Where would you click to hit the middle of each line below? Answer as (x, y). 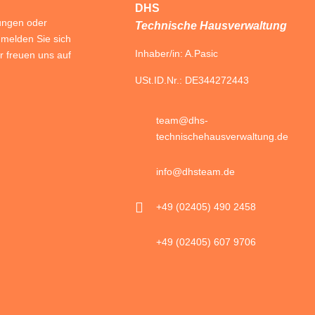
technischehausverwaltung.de (222, 137)
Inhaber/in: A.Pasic (176, 54)
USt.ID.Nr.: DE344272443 (192, 80)
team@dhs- (182, 121)
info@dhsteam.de (195, 172)
